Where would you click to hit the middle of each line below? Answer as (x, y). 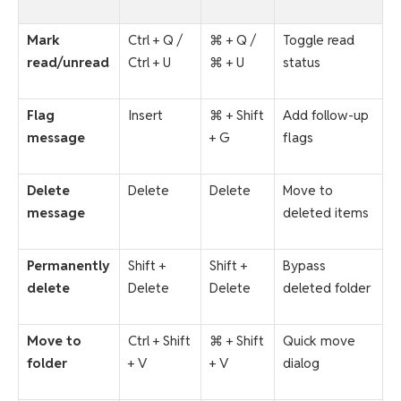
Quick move (319, 341)
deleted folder (327, 288)
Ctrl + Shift (159, 341)
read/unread (68, 63)
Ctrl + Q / (155, 40)
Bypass (304, 266)
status (302, 63)
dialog (301, 363)
